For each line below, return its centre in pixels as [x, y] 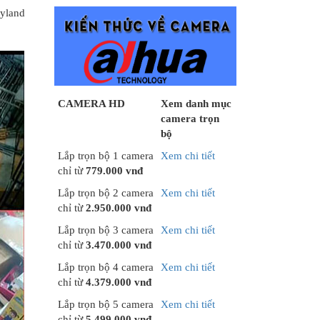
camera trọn [190, 119]
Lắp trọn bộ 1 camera [106, 156]
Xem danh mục [196, 104]
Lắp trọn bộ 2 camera [106, 193]
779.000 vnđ [114, 171]
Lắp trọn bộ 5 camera [106, 305]
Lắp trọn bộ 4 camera [106, 267]
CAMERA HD [91, 104]
